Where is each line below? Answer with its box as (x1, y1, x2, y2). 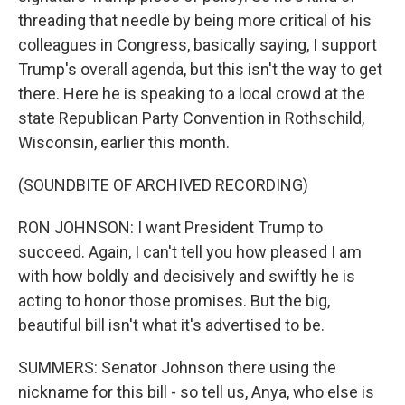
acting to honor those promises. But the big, (18, 291, 330, 310)
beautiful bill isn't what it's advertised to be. (18, 316, 325, 334)
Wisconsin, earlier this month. (18, 133, 230, 152)
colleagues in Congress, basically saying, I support (18, 35, 377, 54)
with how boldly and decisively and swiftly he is (18, 267, 355, 286)
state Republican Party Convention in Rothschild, (18, 108, 364, 127)
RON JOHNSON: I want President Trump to (18, 218, 323, 237)
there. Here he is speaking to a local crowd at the (18, 84, 365, 103)
